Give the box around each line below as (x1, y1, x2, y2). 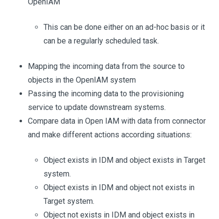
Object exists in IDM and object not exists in (44, 183, 195, 192)
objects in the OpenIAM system (28, 75, 136, 85)
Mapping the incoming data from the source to (28, 62, 185, 71)
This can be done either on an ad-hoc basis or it (44, 22, 205, 32)
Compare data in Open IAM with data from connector (28, 116, 206, 126)
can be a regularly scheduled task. (44, 36, 159, 45)
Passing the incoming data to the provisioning (28, 89, 184, 98)
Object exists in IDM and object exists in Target (44, 155, 205, 165)
